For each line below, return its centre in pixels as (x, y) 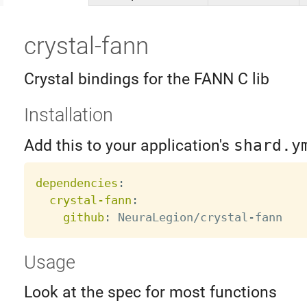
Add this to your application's (128, 145)
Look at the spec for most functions (150, 293)
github (83, 217)
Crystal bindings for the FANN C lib (146, 79)
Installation (68, 115)
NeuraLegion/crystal (179, 217)
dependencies (76, 183)
